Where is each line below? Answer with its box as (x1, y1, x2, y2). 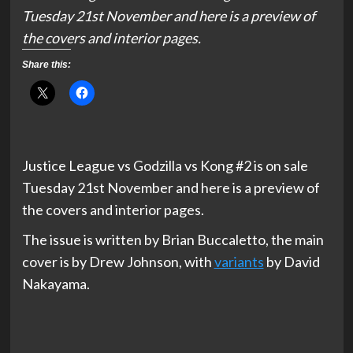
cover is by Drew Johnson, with (21, 253, 214, 270)
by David (263, 253, 320, 270)
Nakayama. (21, 275, 90, 292)
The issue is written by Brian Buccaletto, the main (21, 231, 324, 248)
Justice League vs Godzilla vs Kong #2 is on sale (21, 157, 308, 174)
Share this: (21, 59, 71, 70)
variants (214, 253, 264, 270)
